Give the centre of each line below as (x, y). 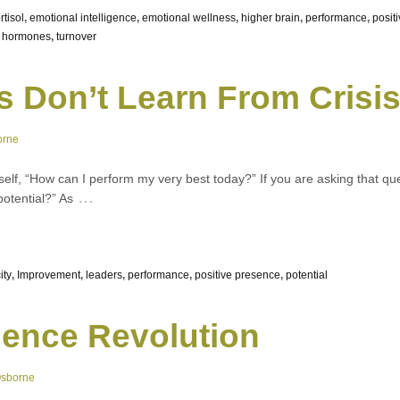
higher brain (271, 18)
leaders (104, 275)
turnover (76, 37)
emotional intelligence (83, 18)
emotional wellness (189, 18)
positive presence (237, 275)
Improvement (49, 275)
